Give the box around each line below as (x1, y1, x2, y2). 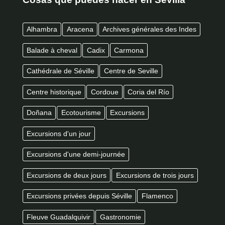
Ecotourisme (61, 108, 101, 117)
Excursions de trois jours (116, 171, 194, 179)
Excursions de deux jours (27, 171, 107, 179)
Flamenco (141, 192, 173, 200)
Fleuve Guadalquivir (27, 212, 91, 221)
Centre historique (27, 87, 82, 96)
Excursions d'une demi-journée (27, 150, 126, 159)
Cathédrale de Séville (27, 67, 95, 75)
